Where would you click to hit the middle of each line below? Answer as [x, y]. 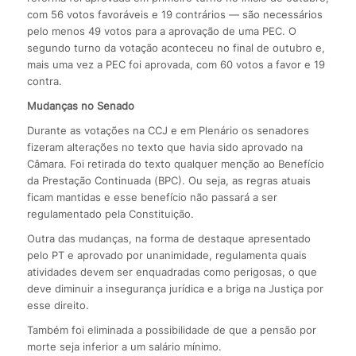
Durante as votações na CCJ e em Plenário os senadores [168, 131]
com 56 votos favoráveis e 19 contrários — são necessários [174, 15]
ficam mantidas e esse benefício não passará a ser [152, 197]
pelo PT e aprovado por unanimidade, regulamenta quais [166, 255]
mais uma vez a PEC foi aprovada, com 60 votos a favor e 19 [176, 65]
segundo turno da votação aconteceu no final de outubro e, [176, 48]
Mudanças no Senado [80, 106]
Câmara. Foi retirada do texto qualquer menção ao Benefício [175, 164]
